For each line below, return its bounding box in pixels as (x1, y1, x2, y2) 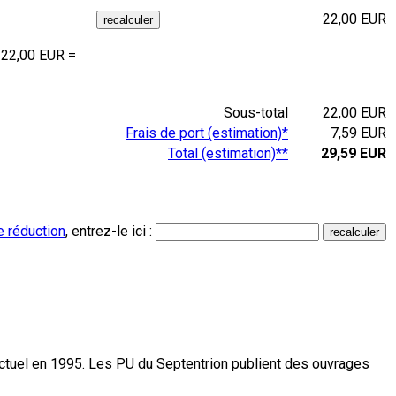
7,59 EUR (331, 124, 386, 141)
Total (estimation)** (168, 144, 288, 162)
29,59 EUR (321, 144, 386, 162)
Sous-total (224, 103, 292, 121)
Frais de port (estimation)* (126, 124, 288, 141)
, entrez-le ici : (65, 222, 156, 240)
